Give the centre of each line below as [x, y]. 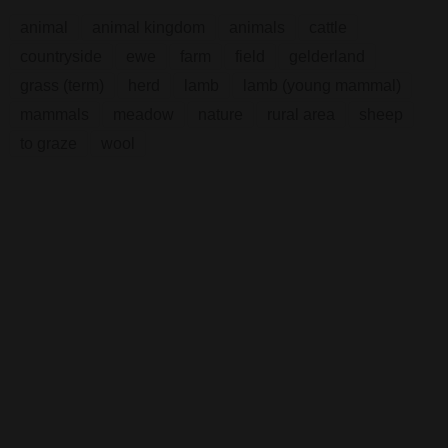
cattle [327, 28]
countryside [60, 57]
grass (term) [61, 86]
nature [220, 115]
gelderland [326, 57]
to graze [48, 144]
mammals [54, 115]
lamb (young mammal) [321, 86]
